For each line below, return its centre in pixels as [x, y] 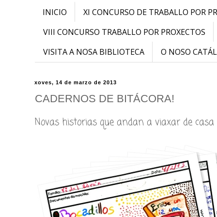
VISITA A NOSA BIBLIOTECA [94, 52]
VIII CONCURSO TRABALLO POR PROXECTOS [124, 32]
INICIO [55, 12]
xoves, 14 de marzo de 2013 [76, 82]
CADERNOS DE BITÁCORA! [105, 98]
